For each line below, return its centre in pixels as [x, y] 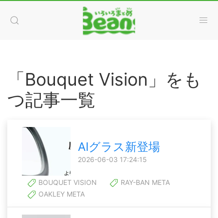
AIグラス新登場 [119, 147]
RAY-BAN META [144, 182]
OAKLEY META [61, 194]
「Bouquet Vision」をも [104, 79]
